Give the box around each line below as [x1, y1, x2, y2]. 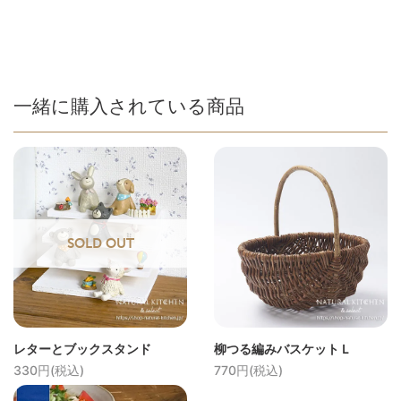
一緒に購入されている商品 [13, 94, 244, 117]
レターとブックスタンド [13, 340, 164, 356]
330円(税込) [13, 362, 84, 378]
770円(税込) [214, 362, 283, 378]
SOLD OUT [66, 235, 134, 252]
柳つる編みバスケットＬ [214, 340, 352, 356]
